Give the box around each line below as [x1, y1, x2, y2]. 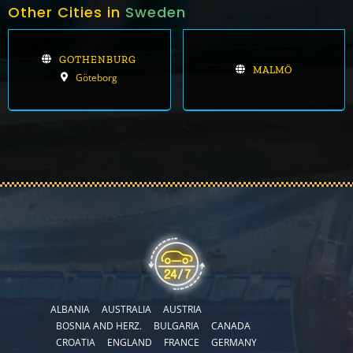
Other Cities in [7, 2, 125, 22]
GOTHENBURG [59, 53, 137, 65]
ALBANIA [50, 302, 90, 316]
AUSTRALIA [101, 302, 151, 316]
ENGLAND [107, 335, 153, 349]
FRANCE [164, 335, 200, 349]
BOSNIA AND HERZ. [56, 318, 143, 333]
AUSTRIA [162, 302, 202, 316]
